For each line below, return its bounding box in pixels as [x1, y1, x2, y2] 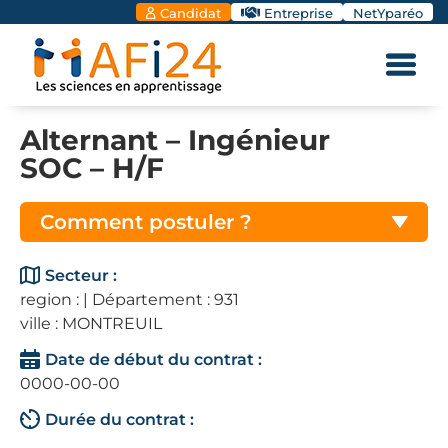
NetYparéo [353, 5, 423, 21]
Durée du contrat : [45, 410, 194, 429]
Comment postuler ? [40, 210, 252, 234]
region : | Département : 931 [20, 290, 239, 309]
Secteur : [45, 266, 117, 285]
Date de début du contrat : [45, 350, 262, 369]
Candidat [160, 5, 221, 21]
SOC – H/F [20, 151, 164, 185]
